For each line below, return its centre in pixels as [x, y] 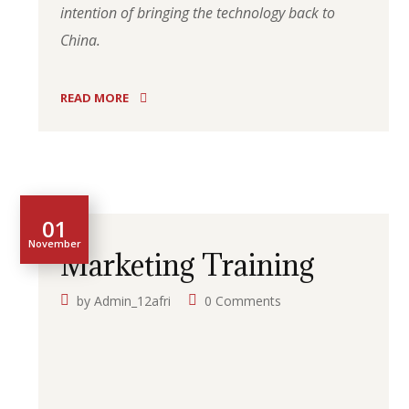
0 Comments [243, 301]
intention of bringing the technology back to [198, 13]
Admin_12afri [133, 301]
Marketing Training [188, 265]
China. [81, 40]
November [54, 243]
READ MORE [95, 97]
